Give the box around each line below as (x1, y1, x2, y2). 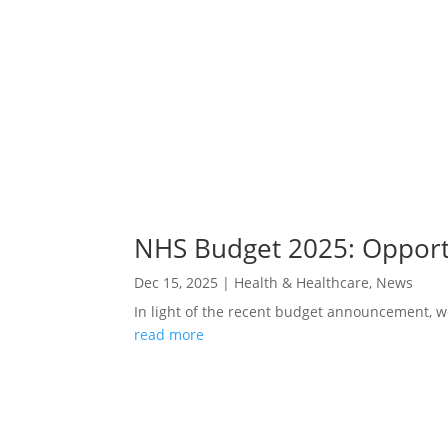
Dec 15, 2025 (134, 272, 219, 292)
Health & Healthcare (234, 272, 370, 292)
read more (134, 324, 205, 344)
